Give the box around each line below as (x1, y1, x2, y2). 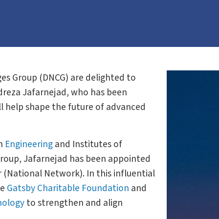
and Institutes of (53, 137, 122, 152)
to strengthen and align (24, 196, 123, 210)
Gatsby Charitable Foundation (7, 181, 129, 196)
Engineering (5, 137, 53, 152)
